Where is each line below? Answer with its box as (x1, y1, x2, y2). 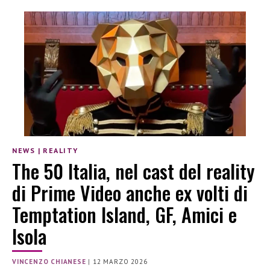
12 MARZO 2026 (93, 257, 148, 266)
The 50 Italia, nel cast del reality (12, 157, 255, 186)
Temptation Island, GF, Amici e (12, 200, 237, 229)
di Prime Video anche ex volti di (12, 178, 248, 207)
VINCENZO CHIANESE (12, 257, 86, 266)
